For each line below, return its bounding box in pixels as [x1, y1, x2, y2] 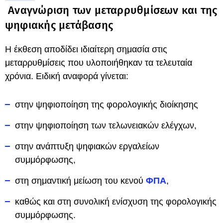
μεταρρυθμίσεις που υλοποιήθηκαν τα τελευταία [5, 58, 192, 68]
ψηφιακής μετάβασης [5, 18, 113, 32]
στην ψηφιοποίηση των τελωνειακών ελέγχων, [15, 120, 197, 130]
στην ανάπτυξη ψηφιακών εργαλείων [15, 141, 159, 151]
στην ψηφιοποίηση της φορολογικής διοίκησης [15, 100, 198, 110]
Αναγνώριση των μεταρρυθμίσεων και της [5, 3, 218, 17]
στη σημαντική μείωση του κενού [15, 176, 146, 186]
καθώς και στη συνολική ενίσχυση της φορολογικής [15, 197, 217, 207]
